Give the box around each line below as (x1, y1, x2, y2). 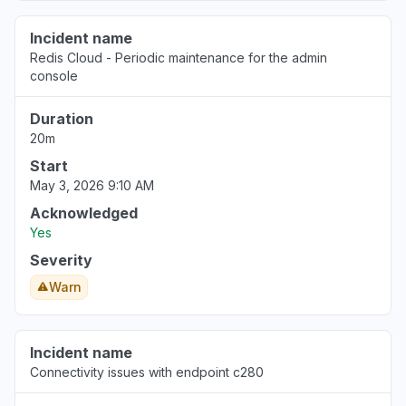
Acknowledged (30, 204, 138, 222)
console (30, 68, 78, 83)
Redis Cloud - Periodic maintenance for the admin (30, 50, 327, 65)
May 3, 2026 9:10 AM (30, 178, 154, 193)
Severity (30, 251, 92, 269)
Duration (30, 110, 93, 128)
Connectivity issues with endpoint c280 (30, 364, 264, 380)
